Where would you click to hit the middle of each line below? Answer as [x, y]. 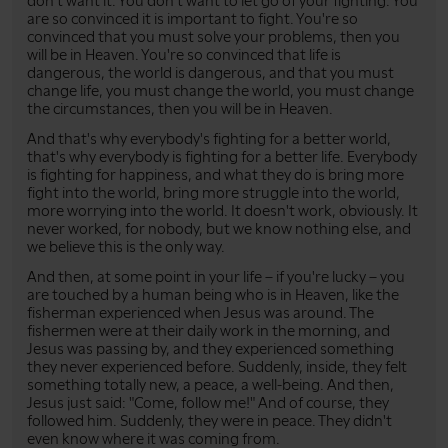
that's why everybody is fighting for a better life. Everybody [222, 156]
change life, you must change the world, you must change [220, 90]
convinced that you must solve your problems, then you [213, 36]
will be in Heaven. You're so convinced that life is [184, 54]
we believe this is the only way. [126, 246]
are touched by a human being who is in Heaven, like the [213, 294]
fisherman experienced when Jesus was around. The [200, 312]
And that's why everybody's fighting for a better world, [209, 138]
